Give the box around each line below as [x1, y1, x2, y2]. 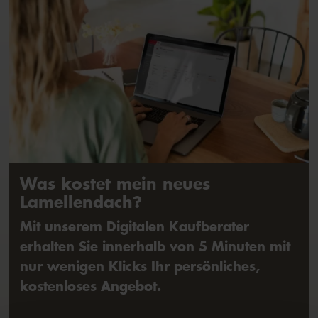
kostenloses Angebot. [20, 276, 161, 296]
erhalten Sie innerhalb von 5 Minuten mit [20, 236, 290, 256]
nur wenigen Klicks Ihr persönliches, [20, 256, 260, 276]
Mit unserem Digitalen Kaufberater [20, 216, 249, 236]
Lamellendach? [20, 190, 142, 214]
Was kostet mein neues [20, 172, 210, 195]
